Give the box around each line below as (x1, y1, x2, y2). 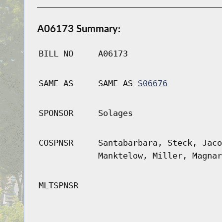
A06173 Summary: (37, 22, 120, 35)
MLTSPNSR (38, 180, 78, 191)
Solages (98, 108, 133, 118)
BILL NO (38, 49, 73, 59)
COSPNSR (38, 138, 73, 148)
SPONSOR (38, 108, 73, 118)
